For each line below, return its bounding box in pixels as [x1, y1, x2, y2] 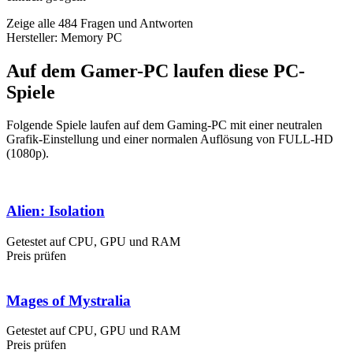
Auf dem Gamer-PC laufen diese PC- [6, 60, 305, 81]
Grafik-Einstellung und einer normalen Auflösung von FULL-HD [6, 132, 333, 147]
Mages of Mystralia [6, 292, 131, 309]
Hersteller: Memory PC [6, 30, 122, 44]
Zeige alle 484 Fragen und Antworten [6, 16, 193, 30]
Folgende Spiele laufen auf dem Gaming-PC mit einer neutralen [6, 118, 322, 132]
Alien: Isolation [6, 203, 105, 220]
